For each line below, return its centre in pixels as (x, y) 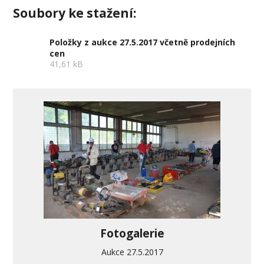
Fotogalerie (132, 234)
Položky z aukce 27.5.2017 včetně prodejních (143, 42)
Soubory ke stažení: (75, 13)
